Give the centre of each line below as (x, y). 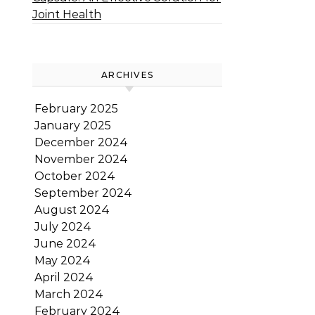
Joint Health (67, 14)
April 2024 (64, 277)
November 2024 (81, 159)
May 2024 (63, 261)
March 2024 (69, 294)
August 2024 (72, 210)
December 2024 (81, 142)
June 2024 (65, 244)
